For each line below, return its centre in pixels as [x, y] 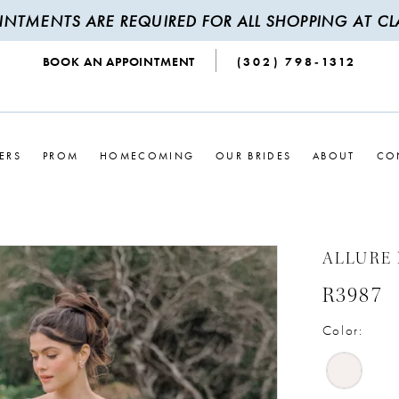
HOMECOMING [147, 155]
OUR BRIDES [254, 155]
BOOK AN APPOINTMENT [119, 62]
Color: [342, 331]
